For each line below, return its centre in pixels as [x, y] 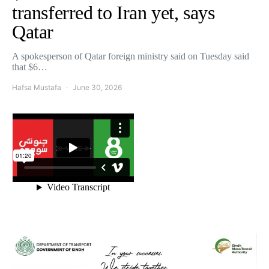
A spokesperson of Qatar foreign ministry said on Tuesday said [131, 56]
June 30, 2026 [97, 87]
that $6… [30, 67]
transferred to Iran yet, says [113, 13]
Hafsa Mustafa [37, 87]
